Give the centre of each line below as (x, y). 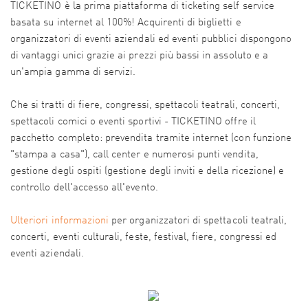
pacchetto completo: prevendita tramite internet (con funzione (151, 139)
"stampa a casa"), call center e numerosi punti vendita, (134, 155)
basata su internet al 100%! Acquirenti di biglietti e (126, 23)
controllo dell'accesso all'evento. (84, 188)
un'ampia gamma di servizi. (73, 73)
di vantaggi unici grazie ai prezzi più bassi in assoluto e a (139, 56)
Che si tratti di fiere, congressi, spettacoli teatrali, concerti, (145, 106)
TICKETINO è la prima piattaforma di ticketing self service (142, 7)
